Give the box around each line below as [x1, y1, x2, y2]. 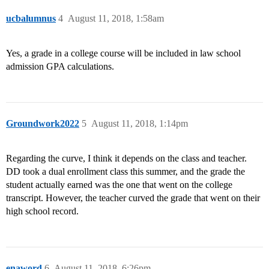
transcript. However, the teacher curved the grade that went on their [6, 193, 260, 204]
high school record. [6, 206, 79, 217]
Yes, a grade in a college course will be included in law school [6, 48, 241, 59]
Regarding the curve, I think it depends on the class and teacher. [6, 153, 247, 164]
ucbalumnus [6, 13, 56, 24]
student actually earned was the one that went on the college [6, 180, 232, 190]
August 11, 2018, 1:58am [68, 13, 164, 24]
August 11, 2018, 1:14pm [91, 118, 188, 129]
